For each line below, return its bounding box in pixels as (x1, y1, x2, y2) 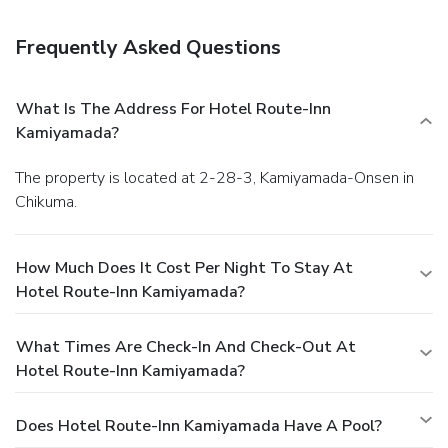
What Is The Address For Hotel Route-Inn (16, 97, 331, 120)
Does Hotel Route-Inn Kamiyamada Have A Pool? (16, 414, 382, 437)
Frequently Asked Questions (15, 33, 281, 61)
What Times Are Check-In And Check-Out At (16, 335, 356, 358)
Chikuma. (15, 190, 77, 213)
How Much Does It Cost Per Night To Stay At (16, 256, 353, 279)
